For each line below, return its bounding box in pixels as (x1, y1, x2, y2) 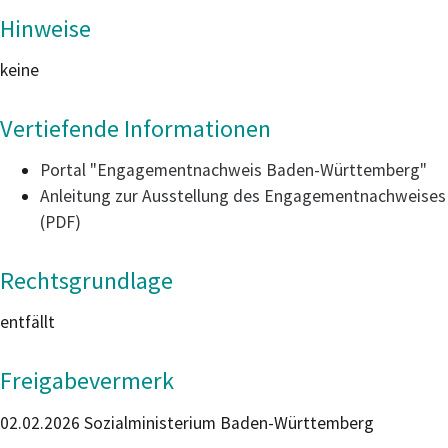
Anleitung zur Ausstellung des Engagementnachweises (40, 185, 446, 208)
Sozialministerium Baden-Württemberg (80, 411, 374, 434)
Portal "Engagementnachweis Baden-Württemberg (40, 159, 420, 182)
